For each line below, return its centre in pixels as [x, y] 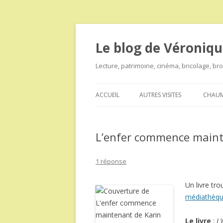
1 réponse [111, 161]
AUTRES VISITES [160, 95]
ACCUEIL [108, 95]
